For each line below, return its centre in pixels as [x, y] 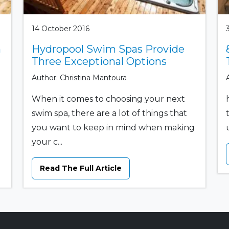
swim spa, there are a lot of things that [109, 113]
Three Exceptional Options [99, 61]
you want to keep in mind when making [113, 127]
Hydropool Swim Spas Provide [108, 49]
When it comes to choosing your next [108, 99]
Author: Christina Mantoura [79, 77]
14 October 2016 [60, 28]
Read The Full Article [81, 168]
